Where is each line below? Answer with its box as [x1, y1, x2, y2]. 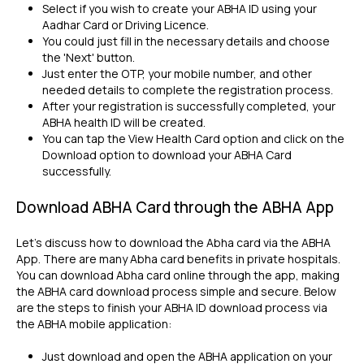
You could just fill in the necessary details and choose [42, 33, 330, 49]
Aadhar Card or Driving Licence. [42, 17, 209, 32]
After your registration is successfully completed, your [42, 98, 336, 114]
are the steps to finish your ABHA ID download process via [16, 300, 327, 315]
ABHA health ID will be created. [42, 115, 206, 130]
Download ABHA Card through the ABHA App [16, 197, 334, 218]
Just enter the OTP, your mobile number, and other [42, 66, 312, 81]
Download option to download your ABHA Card [42, 147, 292, 162]
